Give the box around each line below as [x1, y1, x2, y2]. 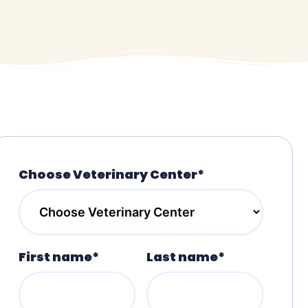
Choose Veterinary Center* [19, 165, 204, 183]
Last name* [146, 247, 225, 265]
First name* [19, 247, 99, 265]
